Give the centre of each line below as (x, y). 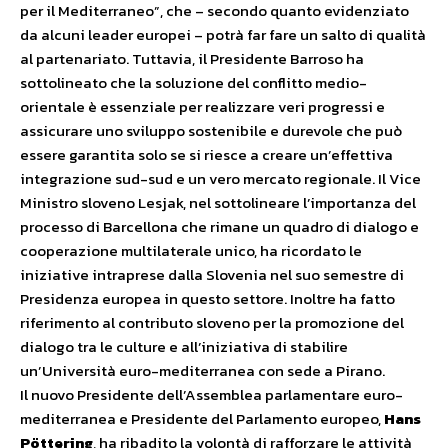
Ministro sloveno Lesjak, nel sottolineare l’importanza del (218, 202)
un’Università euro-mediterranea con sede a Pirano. (202, 370)
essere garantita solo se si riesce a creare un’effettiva (206, 154)
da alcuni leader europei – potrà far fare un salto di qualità (223, 34)
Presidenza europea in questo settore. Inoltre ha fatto (207, 298)
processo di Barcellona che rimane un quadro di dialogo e (219, 226)
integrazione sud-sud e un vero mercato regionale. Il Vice (220, 178)
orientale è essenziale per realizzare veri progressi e (202, 106)
